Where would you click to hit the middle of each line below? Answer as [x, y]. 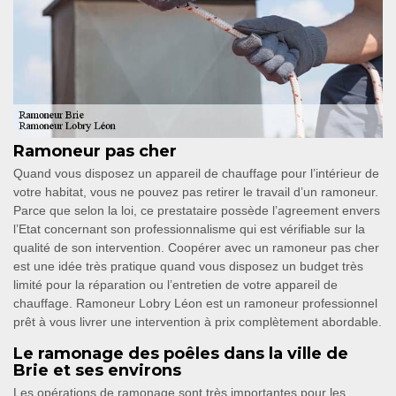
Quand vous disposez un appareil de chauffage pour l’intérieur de [196, 174]
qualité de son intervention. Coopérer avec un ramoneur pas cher [196, 248]
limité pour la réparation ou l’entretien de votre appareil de [175, 285]
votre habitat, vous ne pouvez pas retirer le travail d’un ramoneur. [196, 192]
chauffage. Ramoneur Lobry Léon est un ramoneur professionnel [195, 304]
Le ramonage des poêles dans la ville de [181, 354]
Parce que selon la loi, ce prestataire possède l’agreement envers [197, 211]
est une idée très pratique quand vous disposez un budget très [188, 267]
